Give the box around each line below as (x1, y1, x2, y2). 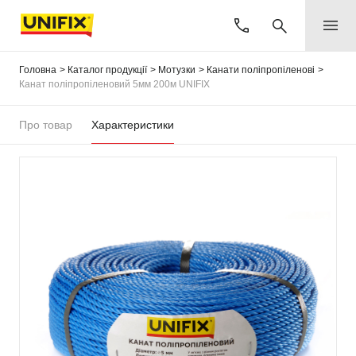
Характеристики (91, 118, 174, 131)
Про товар (19, 118, 72, 131)
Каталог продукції (68, 64, 147, 75)
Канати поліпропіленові (207, 64, 315, 75)
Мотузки (158, 64, 195, 75)
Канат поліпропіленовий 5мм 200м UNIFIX (19, 79, 210, 90)
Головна (19, 64, 56, 75)
